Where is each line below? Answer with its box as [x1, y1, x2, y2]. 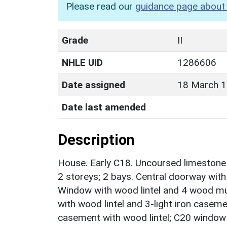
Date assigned [62, 79, 125, 91]
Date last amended [62, 101, 146, 113]
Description [58, 131, 135, 148]
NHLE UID [62, 56, 103, 68]
